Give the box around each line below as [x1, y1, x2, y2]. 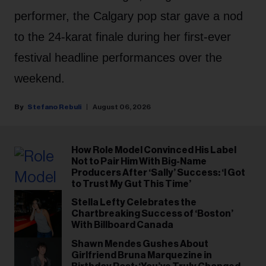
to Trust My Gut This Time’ [71, 179, 191, 189]
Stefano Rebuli [27, 103, 81, 111]
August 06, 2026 [93, 103, 151, 111]
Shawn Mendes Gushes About [71, 239, 208, 249]
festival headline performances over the [14, 51, 222, 65]
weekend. [14, 72, 65, 85]
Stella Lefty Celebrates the [71, 197, 197, 207]
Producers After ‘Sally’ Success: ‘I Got [71, 168, 245, 178]
